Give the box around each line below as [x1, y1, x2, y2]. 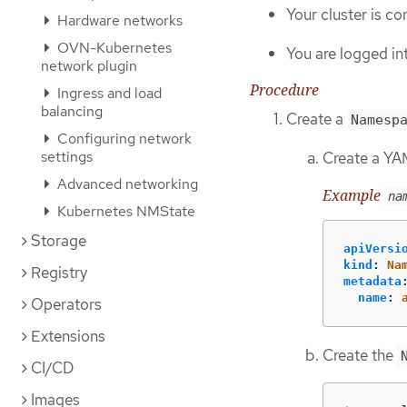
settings [41, 147, 93, 166]
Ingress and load [54, 84, 162, 103]
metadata [343, 274, 402, 289]
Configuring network [54, 129, 192, 148]
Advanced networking [54, 174, 198, 194]
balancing [41, 102, 103, 121]
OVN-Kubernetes [54, 38, 172, 57]
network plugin [41, 56, 137, 75]
